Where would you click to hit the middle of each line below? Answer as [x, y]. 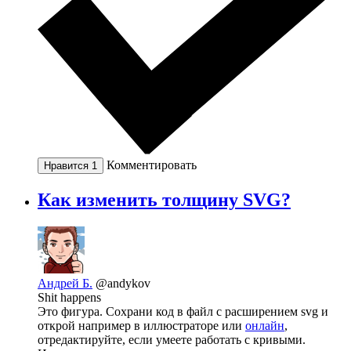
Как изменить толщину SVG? [164, 199]
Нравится [68, 165]
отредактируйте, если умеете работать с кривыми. [172, 339]
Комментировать [152, 165]
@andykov [123, 283]
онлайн [265, 325]
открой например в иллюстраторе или [141, 325]
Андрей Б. [65, 283]
